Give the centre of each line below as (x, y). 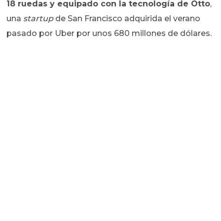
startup (38, 19)
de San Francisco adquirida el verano (127, 19)
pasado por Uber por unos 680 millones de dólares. (109, 34)
